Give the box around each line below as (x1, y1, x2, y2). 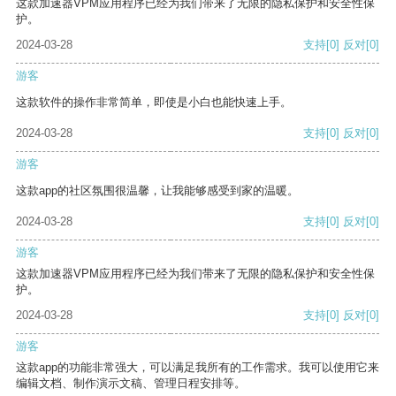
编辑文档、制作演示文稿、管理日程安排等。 (16, 377, 246, 391)
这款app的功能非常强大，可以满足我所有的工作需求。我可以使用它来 (16, 361, 379, 375)
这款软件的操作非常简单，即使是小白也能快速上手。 (16, 95, 292, 110)
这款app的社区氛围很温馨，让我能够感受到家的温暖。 (16, 184, 299, 198)
